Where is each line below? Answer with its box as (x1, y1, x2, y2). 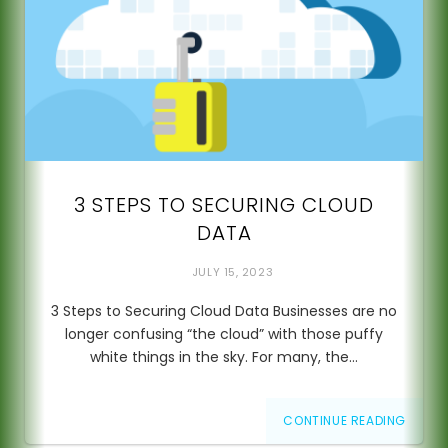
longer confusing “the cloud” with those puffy (65, 323, 383, 344)
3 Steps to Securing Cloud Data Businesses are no (51, 300, 397, 321)
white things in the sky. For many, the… (90, 346, 358, 367)
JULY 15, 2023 (191, 263, 274, 280)
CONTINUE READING (283, 411, 406, 429)
